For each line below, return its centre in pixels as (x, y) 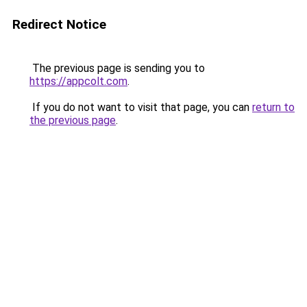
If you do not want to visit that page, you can (141, 107)
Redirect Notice (59, 24)
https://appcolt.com (78, 81)
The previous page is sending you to (117, 68)
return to (273, 107)
